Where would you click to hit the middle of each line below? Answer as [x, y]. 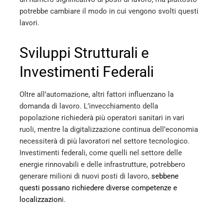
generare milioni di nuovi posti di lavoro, [85, 176]
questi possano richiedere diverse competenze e [98, 188]
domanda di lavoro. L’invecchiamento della [89, 106]
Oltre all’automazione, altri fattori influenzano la [97, 95]
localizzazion [41, 200]
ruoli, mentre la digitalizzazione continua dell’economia [109, 130]
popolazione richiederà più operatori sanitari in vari [102, 118]
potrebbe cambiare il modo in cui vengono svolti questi [109, 11]
